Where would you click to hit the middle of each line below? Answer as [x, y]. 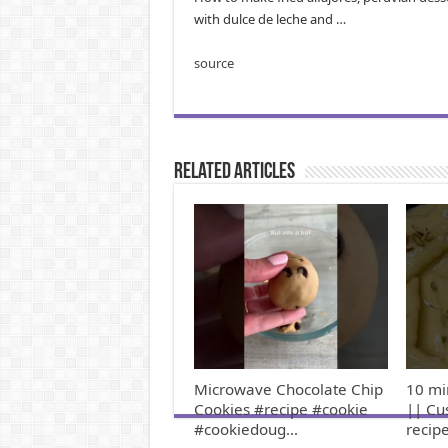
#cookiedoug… [245, 428]
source [213, 62]
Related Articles [234, 172]
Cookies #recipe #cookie [280, 408]
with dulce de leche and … [269, 18]
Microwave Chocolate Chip [288, 388]
